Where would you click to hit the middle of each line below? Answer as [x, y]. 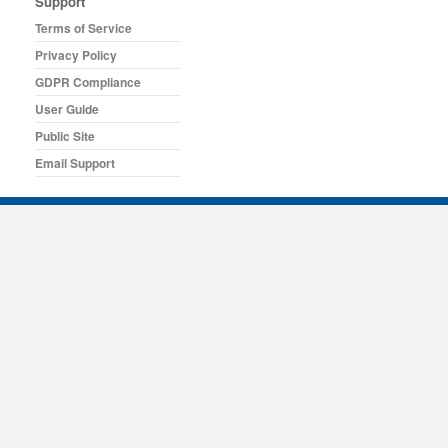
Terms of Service [83, 27]
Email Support [75, 162]
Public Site [65, 135]
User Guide [67, 108]
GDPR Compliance [88, 81]
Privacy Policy [76, 54]
